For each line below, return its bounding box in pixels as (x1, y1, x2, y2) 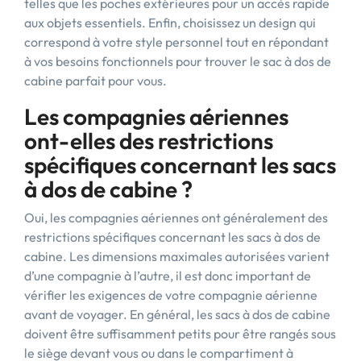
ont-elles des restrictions (24, 127, 273, 155)
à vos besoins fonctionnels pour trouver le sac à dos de (24, 53, 331, 69)
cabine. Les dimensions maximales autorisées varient (24, 248, 330, 264)
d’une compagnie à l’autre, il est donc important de (24, 268, 311, 284)
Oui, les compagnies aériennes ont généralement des (24, 210, 328, 226)
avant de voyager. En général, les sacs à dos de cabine (24, 306, 330, 322)
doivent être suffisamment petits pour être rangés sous (24, 326, 336, 342)
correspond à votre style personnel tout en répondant (24, 34, 329, 50)
